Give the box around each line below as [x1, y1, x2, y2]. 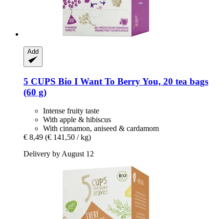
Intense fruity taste [43, 107, 99, 115]
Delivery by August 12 [23, 150, 94, 158]
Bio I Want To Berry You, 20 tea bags [56, 76, 208, 87]
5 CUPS [23, 76, 56, 87]
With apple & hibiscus [43, 115, 111, 124]
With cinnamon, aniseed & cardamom [43, 124, 159, 133]
